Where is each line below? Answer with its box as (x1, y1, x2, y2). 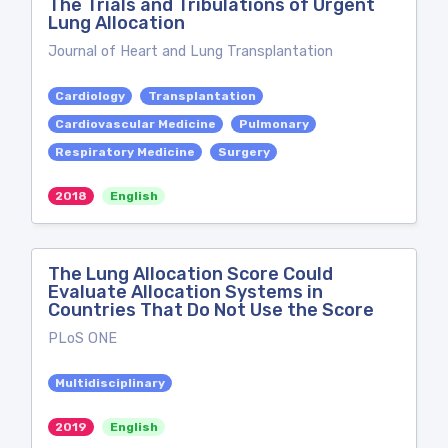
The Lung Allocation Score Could (48, 263, 333, 285)
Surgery (217, 145, 270, 159)
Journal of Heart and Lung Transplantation (48, 43, 333, 60)
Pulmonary (238, 117, 309, 131)
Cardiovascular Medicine (55, 117, 217, 131)
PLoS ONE (48, 330, 117, 347)
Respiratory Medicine (55, 145, 196, 159)
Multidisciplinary (55, 376, 166, 390)
